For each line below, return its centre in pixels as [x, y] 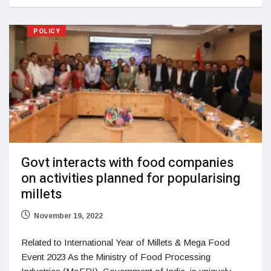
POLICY [47, 31]
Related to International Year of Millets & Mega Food [126, 243]
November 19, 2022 [68, 216]
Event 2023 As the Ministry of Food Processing [116, 257]
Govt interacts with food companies [127, 163]
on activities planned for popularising [131, 179]
